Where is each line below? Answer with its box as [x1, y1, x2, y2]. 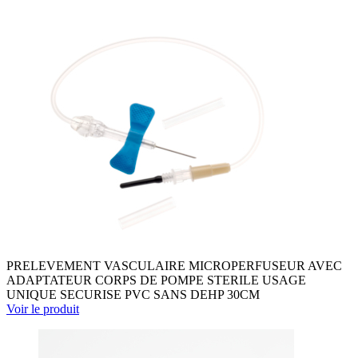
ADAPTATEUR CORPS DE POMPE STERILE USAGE [6, 272, 306, 287]
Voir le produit [6, 301, 79, 316]
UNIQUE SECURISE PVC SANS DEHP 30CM [6, 287, 260, 301]
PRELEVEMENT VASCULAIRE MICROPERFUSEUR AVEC [6, 258, 342, 272]
